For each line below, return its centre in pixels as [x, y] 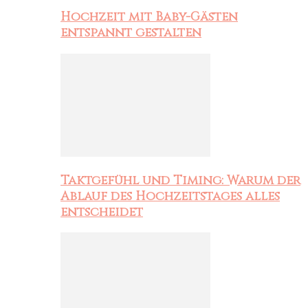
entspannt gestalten [131, 33]
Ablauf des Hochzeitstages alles [170, 196]
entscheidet [102, 212]
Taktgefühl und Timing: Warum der [180, 180]
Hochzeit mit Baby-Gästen [149, 17]
